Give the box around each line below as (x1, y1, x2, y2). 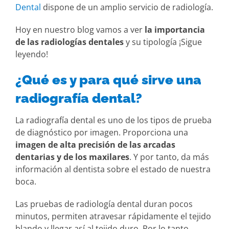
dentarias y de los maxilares (15, 151, 129, 163)
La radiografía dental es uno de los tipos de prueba (15, 114, 212, 126)
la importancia (145, 24, 205, 35)
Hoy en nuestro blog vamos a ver (15, 24, 145, 35)
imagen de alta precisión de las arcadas (15, 139, 175, 150)
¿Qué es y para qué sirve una (15, 71, 201, 87)
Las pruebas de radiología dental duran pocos (15, 198, 193, 210)
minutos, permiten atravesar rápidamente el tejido (15, 210, 211, 222)
